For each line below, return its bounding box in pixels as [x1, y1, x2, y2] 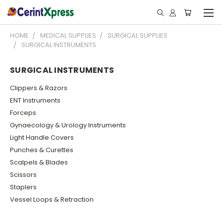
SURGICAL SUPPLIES [108, 31, 167, 40]
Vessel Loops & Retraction [10, 194, 94, 204]
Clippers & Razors [10, 83, 67, 93]
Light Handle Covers [10, 132, 74, 142]
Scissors [10, 169, 37, 179]
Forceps [10, 108, 36, 117]
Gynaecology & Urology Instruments [10, 120, 126, 130]
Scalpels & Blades [10, 157, 68, 167]
